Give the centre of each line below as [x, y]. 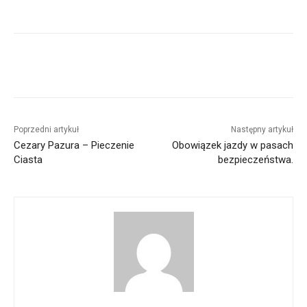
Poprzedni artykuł [46, 130]
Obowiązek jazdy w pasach [232, 146]
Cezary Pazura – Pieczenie [74, 146]
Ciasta [28, 160]
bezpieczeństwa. [255, 160]
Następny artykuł [262, 130]
